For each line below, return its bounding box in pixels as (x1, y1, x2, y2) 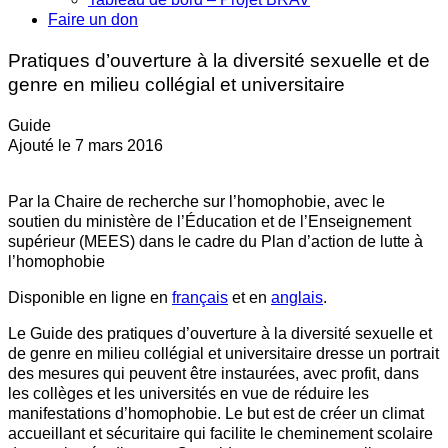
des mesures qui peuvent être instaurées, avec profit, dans (8, 364, 419, 382)
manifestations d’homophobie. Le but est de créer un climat (8, 404, 424, 422)
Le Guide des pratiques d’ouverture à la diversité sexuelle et (8, 324, 432, 342)
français (172, 288, 228, 306)
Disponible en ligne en (8, 288, 172, 306)
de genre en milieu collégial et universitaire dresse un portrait (8, 344, 439, 362)
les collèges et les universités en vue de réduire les (8, 384, 369, 402)
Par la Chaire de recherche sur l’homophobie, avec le (8, 192, 385, 210)
